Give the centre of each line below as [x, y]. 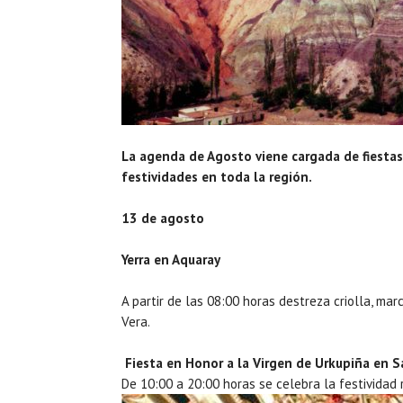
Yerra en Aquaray [172, 259]
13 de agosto [163, 218]
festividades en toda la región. [217, 176]
